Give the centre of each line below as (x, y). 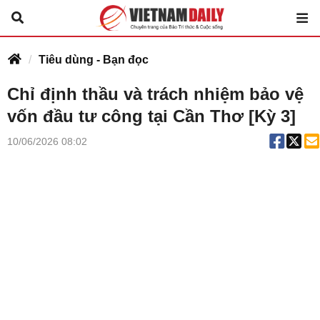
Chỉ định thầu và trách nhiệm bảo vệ (155, 94)
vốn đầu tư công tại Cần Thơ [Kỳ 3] (151, 116)
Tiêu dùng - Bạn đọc (94, 60)
